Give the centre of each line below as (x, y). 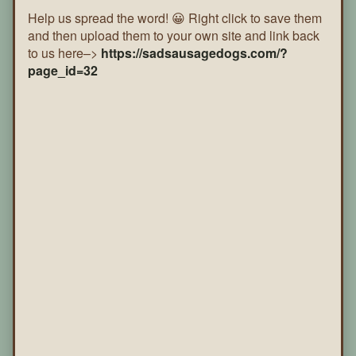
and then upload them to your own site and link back (174, 36)
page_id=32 (63, 71)
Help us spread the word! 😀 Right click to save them (175, 18)
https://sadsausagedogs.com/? (194, 53)
